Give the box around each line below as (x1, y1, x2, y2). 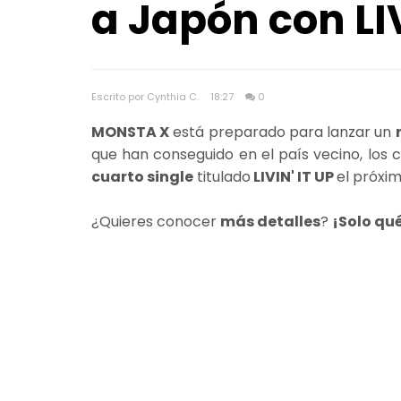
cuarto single (91, 166, 193, 187)
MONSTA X (91, 121, 170, 142)
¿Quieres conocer (91, 210, 220, 232)
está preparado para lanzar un (169, 121, 396, 142)
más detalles (220, 210, 320, 232)
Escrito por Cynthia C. (91, 89, 201, 104)
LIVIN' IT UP (251, 166, 337, 187)
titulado (193, 166, 251, 187)
